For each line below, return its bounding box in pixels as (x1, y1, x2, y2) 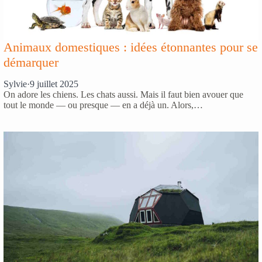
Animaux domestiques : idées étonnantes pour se (4, 40, 258, 55)
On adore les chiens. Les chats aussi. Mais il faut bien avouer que (4, 89, 243, 100)
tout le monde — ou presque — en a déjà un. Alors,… (4, 100, 203, 111)
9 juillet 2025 (30, 79, 78, 89)
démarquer (4, 55, 58, 70)
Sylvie (4, 79, 27, 89)
